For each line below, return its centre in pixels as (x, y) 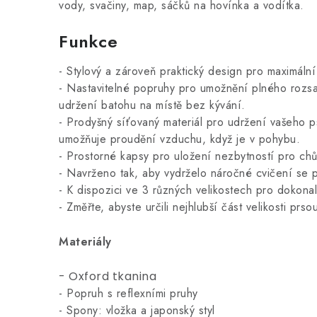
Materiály (85, 242)
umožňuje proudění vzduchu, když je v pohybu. (179, 139)
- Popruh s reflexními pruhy (128, 293)
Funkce (88, 41)
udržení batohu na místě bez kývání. (152, 105)
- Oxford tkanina (108, 276)
